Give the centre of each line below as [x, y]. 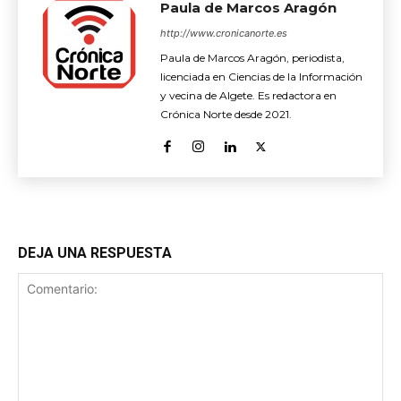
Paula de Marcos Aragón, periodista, [252, 58]
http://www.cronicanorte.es [224, 34]
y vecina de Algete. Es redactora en [248, 96]
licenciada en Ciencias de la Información [261, 77]
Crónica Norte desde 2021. [226, 115]
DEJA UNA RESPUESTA [95, 253]
